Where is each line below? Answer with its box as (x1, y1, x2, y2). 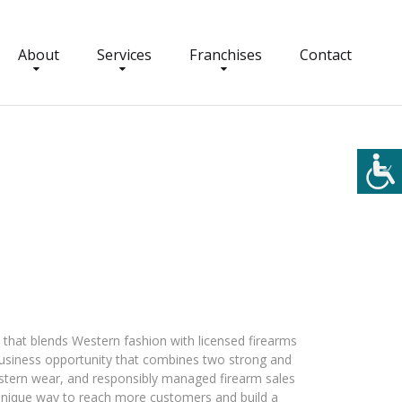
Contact (300, 45, 352, 65)
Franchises (189, 45, 262, 65)
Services (97, 45, 152, 65)
